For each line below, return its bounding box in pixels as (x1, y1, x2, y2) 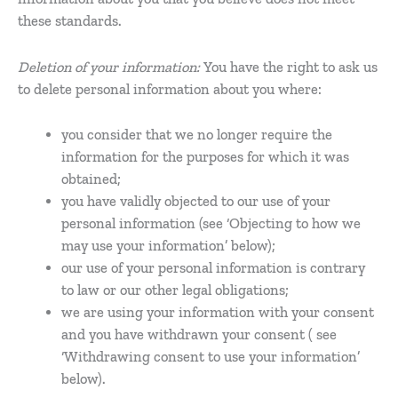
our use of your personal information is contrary (61, 259, 366, 276)
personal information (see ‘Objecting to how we (61, 214, 362, 232)
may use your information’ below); (61, 236, 276, 254)
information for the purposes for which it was (61, 147, 350, 165)
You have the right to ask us (200, 58, 378, 76)
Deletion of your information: (18, 58, 200, 76)
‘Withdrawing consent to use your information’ (61, 347, 361, 365)
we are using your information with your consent (61, 303, 375, 321)
